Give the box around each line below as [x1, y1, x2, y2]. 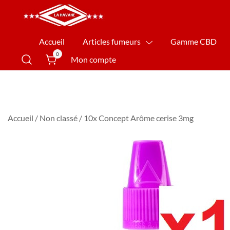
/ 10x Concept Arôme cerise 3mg [78, 112, 194, 123]
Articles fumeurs [83, 36, 141, 46]
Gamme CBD [170, 36, 217, 46]
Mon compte [71, 54, 116, 64]
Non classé [40, 112, 78, 123]
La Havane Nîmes [21, 34, 103, 48]
